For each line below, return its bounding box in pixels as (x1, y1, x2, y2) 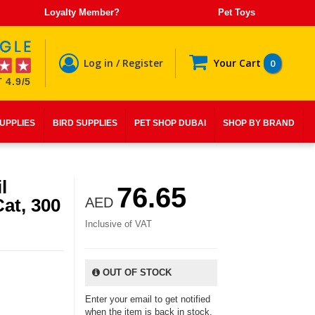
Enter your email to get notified (84, 294, 210, 304)
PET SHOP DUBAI (134, 118, 207, 128)
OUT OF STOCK (99, 267, 172, 278)
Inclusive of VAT (84, 219, 152, 229)
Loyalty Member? (44, 7, 120, 18)
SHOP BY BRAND (223, 118, 295, 128)
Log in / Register (83, 56, 163, 70)
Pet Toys (218, 7, 256, 18)
